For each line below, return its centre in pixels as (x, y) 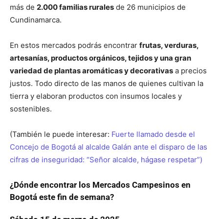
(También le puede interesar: (61, 134)
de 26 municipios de (150, 7)
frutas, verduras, (169, 45)
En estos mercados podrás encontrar (75, 45)
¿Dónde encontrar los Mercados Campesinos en (100, 185)
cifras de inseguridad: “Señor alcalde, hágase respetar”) (106, 160)
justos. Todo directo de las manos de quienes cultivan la (107, 83)
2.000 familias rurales (75, 7)
